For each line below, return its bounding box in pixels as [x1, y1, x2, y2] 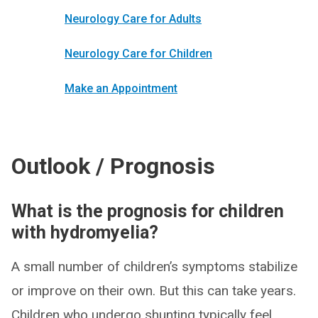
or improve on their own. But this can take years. [11, 283, 296, 299]
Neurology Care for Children [65, 47, 212, 60]
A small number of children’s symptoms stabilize [11, 258, 297, 275]
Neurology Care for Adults [65, 12, 202, 26]
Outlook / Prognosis [11, 153, 215, 180]
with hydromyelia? [11, 222, 158, 243]
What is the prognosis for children [11, 201, 284, 221]
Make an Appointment [65, 82, 177, 95]
